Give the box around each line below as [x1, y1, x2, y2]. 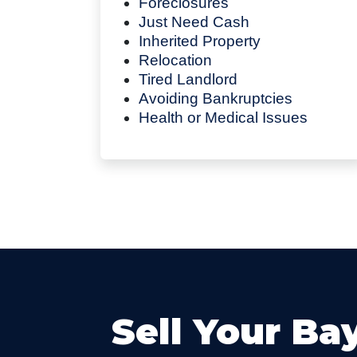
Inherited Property [139, 32, 261, 49]
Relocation [139, 51, 212, 69]
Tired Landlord [139, 70, 237, 88]
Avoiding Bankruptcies [139, 89, 292, 107]
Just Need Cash [139, 13, 249, 30]
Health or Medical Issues [139, 108, 308, 126]
